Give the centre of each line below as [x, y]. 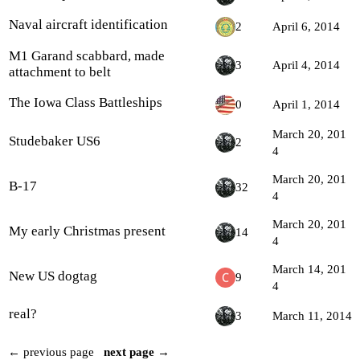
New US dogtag [53, 276]
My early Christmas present [87, 231]
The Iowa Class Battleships [86, 102]
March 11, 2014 [312, 316]
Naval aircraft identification [88, 25]
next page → [137, 352]
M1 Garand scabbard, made [87, 56]
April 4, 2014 [306, 65]
